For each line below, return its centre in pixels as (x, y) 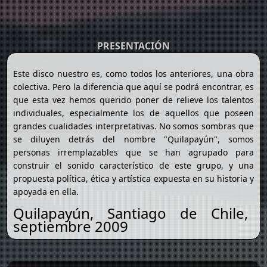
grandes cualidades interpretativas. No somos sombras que (133, 126)
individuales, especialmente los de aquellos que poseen (133, 113)
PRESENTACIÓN (133, 46)
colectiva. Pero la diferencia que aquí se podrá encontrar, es (133, 87)
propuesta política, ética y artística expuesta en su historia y (133, 179)
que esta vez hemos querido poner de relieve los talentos (133, 100)
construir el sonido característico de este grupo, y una (133, 166)
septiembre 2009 (71, 226)
